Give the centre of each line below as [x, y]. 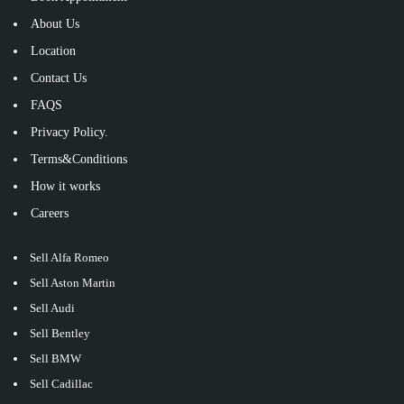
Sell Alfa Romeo [69, 258]
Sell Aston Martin [73, 283]
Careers [50, 214]
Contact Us [59, 78]
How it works [65, 187]
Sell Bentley [60, 334]
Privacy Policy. [69, 133]
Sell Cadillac [61, 384]
